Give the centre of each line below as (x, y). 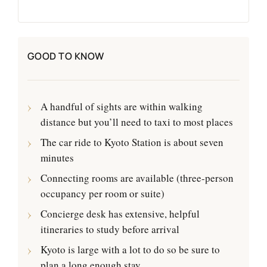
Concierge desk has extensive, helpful (120, 214)
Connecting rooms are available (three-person (137, 178)
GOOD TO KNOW (66, 56)
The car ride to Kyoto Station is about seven (132, 142)
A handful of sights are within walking (122, 107)
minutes (57, 158)
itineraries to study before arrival (110, 229)
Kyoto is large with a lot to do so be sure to (130, 250)
